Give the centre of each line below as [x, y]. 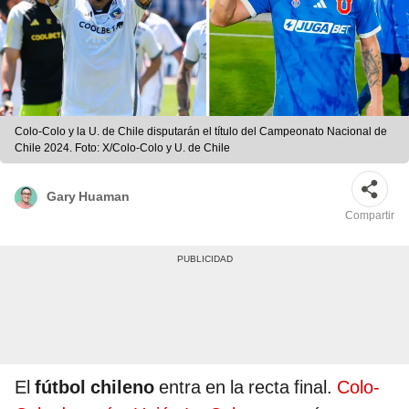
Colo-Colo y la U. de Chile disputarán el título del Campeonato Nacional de [201, 132]
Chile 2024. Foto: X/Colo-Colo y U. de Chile [122, 148]
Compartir [370, 216]
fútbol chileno [94, 388]
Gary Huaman [88, 196]
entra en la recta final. [246, 388]
